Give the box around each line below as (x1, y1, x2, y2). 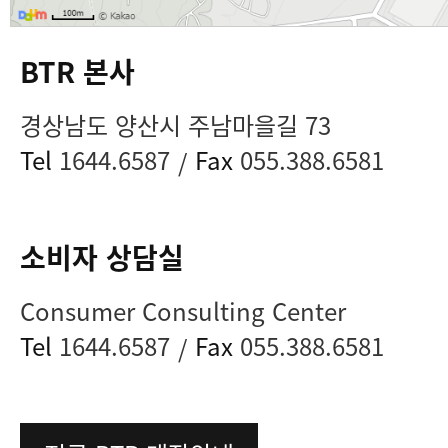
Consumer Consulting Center (20, 292, 346, 328)
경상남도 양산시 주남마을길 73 (20, 106, 331, 142)
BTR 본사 (20, 50, 135, 91)
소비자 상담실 (20, 236, 184, 277)
